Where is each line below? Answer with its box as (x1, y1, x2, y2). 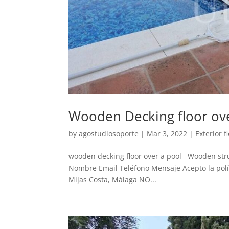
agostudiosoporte (79, 128, 139, 139)
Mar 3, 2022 (147, 128, 188, 139)
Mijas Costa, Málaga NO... (68, 174, 157, 185)
